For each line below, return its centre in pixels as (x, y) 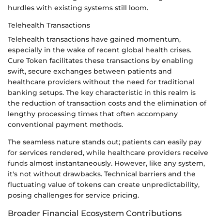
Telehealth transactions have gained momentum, (94, 39)
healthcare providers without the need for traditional (101, 82)
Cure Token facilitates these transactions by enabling (101, 60)
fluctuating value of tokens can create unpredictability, (104, 184)
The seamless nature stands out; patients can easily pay (105, 142)
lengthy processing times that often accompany (93, 114)
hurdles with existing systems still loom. (78, 8)
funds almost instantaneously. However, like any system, (106, 163)
